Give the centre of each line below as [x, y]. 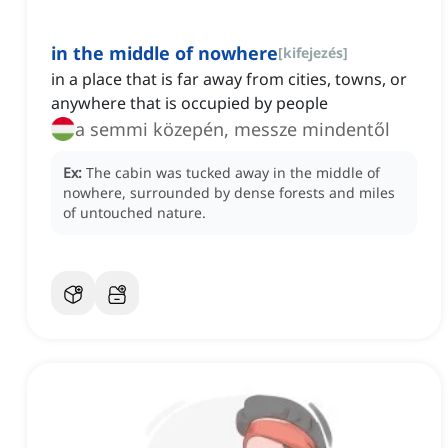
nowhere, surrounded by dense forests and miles [229, 193]
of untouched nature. [134, 213]
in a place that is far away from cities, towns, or [229, 79]
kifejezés [313, 53]
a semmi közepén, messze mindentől [232, 129]
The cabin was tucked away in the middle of [233, 173]
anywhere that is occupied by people [189, 103]
